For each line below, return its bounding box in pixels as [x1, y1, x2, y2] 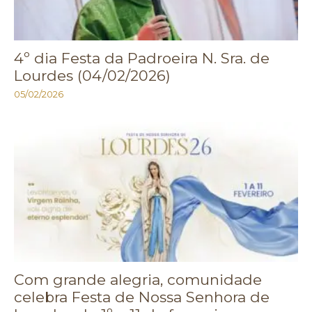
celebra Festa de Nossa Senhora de [14, 288, 270, 306]
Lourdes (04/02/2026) [14, 66, 171, 84]
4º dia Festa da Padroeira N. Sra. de [14, 49, 270, 67]
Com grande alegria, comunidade [14, 271, 262, 289]
